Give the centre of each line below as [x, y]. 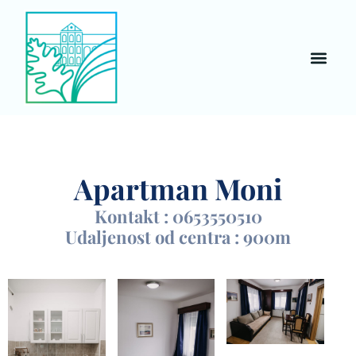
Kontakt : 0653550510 [178, 216]
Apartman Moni [178, 188]
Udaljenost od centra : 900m [178, 237]
